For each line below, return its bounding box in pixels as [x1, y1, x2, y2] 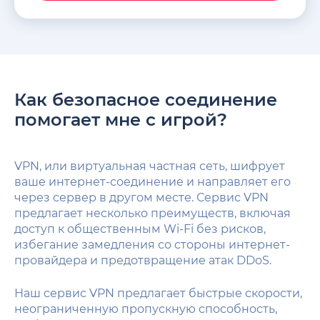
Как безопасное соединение [14, 89, 277, 110]
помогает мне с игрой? [14, 109, 227, 130]
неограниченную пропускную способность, [14, 301, 277, 316]
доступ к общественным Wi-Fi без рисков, [14, 221, 266, 236]
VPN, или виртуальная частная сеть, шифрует [14, 159, 285, 173]
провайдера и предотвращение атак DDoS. [14, 253, 271, 267]
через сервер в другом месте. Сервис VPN [14, 190, 269, 204]
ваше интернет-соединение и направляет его [14, 174, 291, 189]
